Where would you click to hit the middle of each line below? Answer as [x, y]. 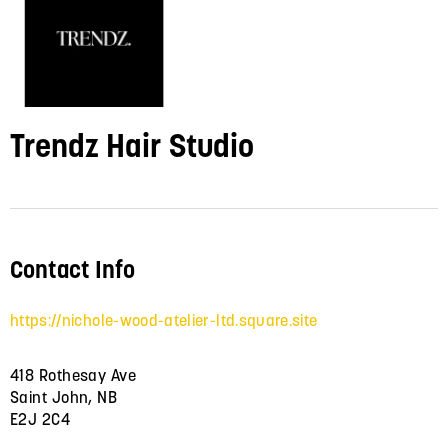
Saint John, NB [64, 396]
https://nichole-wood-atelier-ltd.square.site [164, 319]
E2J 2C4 [40, 418]
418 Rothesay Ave [73, 374]
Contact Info [72, 269]
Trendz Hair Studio [132, 145]
